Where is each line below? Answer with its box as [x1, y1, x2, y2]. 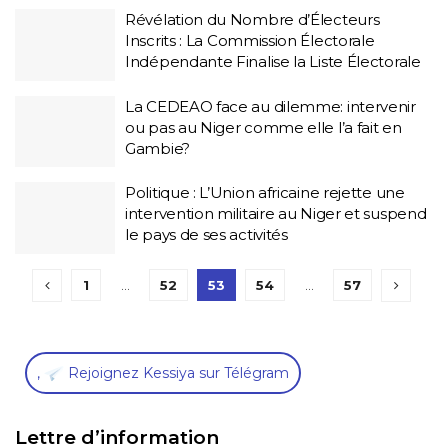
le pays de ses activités [125, 225, 288, 244]
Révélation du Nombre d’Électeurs [125, 10, 380, 29]
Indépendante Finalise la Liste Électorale [125, 52, 421, 71]
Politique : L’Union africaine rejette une [125, 183, 405, 202]
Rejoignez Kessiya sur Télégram [64, 363, 289, 382]
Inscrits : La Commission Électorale [125, 31, 375, 50]
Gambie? [125, 138, 190, 158]
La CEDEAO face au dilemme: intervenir [125, 96, 416, 116]
